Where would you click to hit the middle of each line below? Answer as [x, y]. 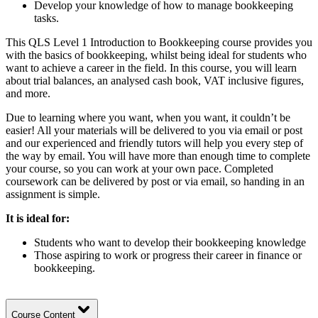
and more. [28, 93]
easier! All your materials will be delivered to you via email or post [154, 130]
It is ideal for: [38, 218]
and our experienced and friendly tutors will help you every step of [154, 143]
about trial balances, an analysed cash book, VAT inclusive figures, [155, 80]
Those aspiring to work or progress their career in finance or [168, 255]
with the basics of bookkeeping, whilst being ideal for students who [156, 55]
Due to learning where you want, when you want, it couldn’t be [148, 117]
